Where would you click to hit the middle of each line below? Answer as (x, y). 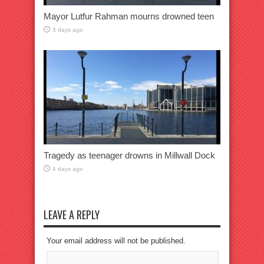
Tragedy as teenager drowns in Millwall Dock (129, 156)
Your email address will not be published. (116, 241)
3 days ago (68, 30)
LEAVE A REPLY (72, 215)
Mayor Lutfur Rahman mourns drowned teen (129, 16)
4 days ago (68, 169)
